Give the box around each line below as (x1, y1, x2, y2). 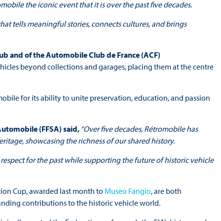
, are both (150, 186, 182, 196)
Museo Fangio (104, 186, 151, 196)
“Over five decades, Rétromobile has (79, 124, 198, 134)
